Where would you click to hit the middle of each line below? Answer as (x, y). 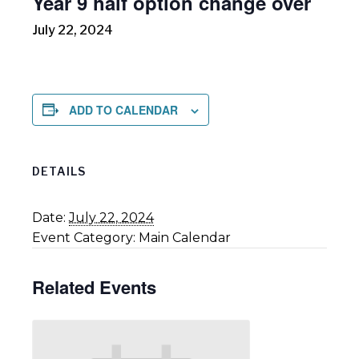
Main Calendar (185, 237)
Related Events (94, 286)
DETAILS (59, 171)
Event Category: (84, 237)
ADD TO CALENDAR (123, 109)
